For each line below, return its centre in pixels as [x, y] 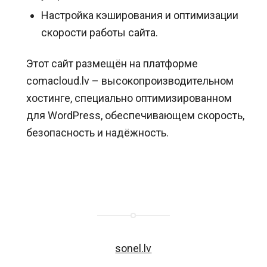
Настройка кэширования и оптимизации [139, 15]
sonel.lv [133, 249]
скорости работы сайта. [99, 32]
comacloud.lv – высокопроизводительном [130, 81]
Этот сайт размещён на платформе [112, 63]
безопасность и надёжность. [97, 133]
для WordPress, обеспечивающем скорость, [135, 115]
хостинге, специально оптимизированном [129, 98]
